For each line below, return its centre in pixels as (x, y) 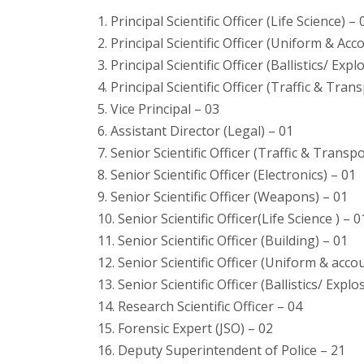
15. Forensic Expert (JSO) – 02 (186, 328)
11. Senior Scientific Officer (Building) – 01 (223, 240)
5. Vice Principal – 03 (159, 108)
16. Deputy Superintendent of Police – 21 (222, 350)
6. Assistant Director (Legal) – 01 (196, 130)
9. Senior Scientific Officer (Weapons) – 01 (223, 196)
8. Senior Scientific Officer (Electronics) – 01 (227, 174)
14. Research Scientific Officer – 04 (200, 306)
